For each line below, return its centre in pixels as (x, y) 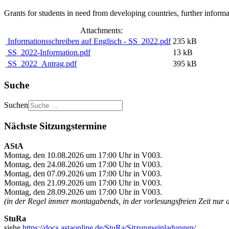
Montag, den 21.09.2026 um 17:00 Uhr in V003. (83, 182)
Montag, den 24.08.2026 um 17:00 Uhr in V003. (83, 164)
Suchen (16, 105)
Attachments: (101, 30)
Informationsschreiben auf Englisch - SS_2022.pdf (88, 41)
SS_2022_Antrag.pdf (41, 63)
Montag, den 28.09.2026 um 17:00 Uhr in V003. (83, 192)
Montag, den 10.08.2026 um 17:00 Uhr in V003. (83, 155)
